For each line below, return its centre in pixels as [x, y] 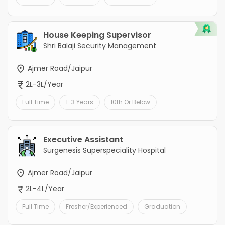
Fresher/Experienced [96, 207]
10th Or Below [130, 102]
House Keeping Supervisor [97, 35]
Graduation [162, 207]
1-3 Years [80, 102]
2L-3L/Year [44, 84]
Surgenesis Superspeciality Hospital [104, 150]
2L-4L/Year [45, 189]
